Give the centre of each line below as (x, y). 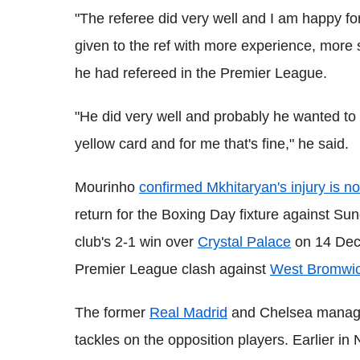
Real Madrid (188, 313)
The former (112, 313)
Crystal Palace (244, 242)
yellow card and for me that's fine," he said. (212, 144)
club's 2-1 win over (136, 242)
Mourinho (107, 187)
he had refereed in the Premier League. (201, 73)
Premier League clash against (172, 269)
